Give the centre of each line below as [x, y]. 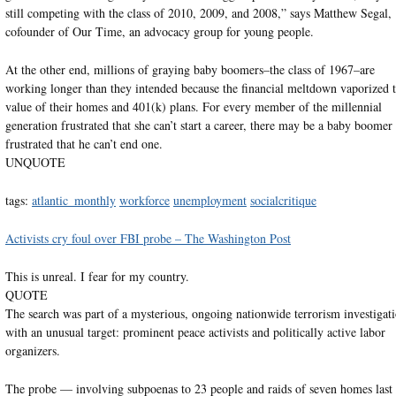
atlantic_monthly [73, 200]
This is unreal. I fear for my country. [97, 276]
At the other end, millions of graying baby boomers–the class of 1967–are [190, 69]
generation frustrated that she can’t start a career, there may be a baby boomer [198, 125]
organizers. [32, 350]
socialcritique [283, 200]
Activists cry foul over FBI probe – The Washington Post [148, 238]
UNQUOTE [35, 162]
